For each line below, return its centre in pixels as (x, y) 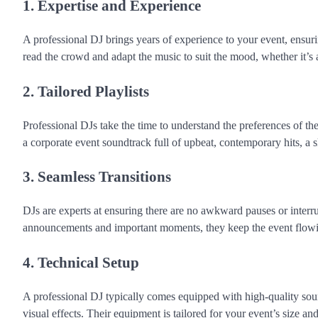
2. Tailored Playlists (86, 91)
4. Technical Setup (81, 262)
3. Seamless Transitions (97, 177)
